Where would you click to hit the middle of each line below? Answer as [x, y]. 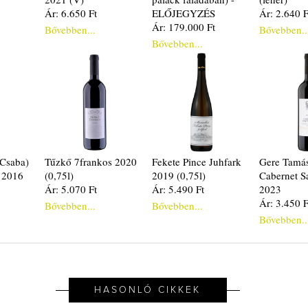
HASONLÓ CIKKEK [148, 290]
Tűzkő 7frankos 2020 [91, 161]
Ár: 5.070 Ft [71, 189]
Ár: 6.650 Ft [71, 13]
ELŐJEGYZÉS [184, 13]
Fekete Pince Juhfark [197, 161]
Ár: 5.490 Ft [178, 189]
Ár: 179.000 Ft [184, 26]
